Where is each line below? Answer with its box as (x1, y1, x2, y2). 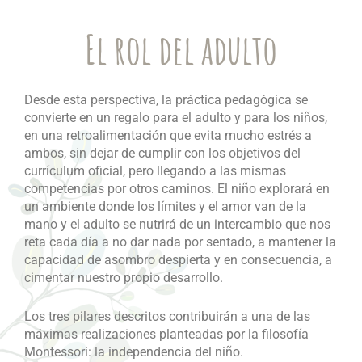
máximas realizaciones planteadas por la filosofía (24, 326, 309, 342)
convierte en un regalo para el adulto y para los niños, (24, 110, 327, 126)
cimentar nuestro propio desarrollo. (24, 270, 223, 286)
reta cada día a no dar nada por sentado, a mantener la (24, 234, 336, 250)
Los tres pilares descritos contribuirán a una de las (24, 308, 310, 324)
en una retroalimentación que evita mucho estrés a (24, 128, 312, 144)
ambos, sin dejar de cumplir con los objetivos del (24, 145, 301, 162)
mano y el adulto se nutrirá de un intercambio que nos (24, 217, 330, 233)
